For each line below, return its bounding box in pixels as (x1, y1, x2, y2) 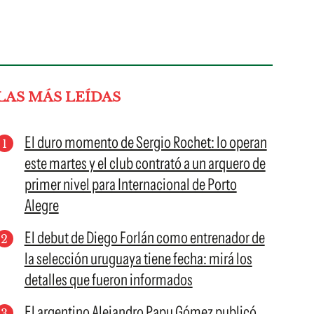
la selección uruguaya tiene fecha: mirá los (24, 249, 252, 268)
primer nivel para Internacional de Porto (24, 175, 237, 194)
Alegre (24, 196, 59, 215)
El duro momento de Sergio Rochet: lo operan (24, 132, 267, 152)
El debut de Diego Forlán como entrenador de (24, 228, 265, 247)
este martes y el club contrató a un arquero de (24, 153, 266, 173)
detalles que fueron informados (24, 270, 193, 289)
